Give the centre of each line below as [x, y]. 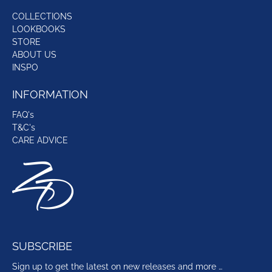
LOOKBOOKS [39, 29]
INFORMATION [50, 94]
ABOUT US [34, 54]
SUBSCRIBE [42, 246]
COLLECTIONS [42, 16]
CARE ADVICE [40, 140]
